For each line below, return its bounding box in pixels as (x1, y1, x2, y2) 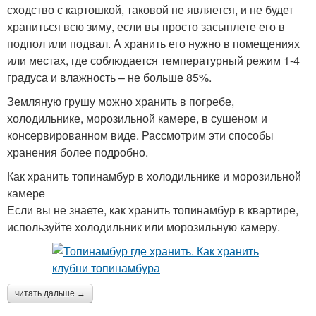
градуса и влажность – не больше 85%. (7, 69, 212, 86)
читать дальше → (15, 288, 85, 299)
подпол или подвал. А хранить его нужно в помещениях (7, 35, 300, 52)
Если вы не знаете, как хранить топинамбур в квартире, (7, 202, 298, 219)
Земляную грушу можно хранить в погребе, (7, 93, 234, 110)
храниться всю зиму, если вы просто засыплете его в (7, 18, 285, 35)
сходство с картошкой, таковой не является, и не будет (7, 1, 293, 18)
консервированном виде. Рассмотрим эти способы (7, 127, 274, 144)
